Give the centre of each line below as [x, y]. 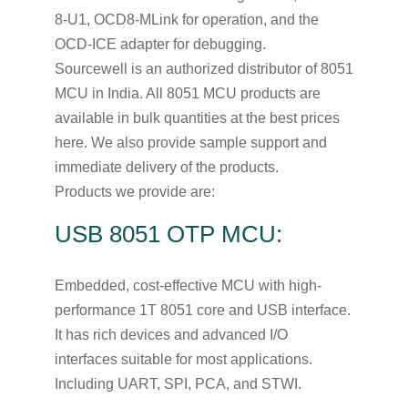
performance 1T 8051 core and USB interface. [202, 311]
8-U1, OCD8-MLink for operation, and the [186, 20]
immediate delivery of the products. [166, 168]
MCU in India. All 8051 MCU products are [187, 94]
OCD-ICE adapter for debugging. [160, 45]
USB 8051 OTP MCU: [168, 235]
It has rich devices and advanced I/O [171, 335]
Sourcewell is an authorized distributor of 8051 [204, 69]
